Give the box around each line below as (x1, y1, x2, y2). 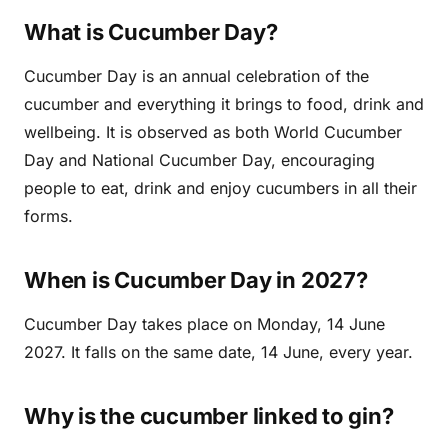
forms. (24, 206, 73, 226)
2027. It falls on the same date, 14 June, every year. (24, 342, 413, 362)
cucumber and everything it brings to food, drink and (24, 94, 424, 114)
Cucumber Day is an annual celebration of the (24, 66, 369, 86)
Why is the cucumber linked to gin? (24, 403, 394, 429)
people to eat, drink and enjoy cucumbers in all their (24, 178, 417, 198)
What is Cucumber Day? (24, 19, 278, 45)
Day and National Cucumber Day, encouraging (24, 150, 375, 170)
